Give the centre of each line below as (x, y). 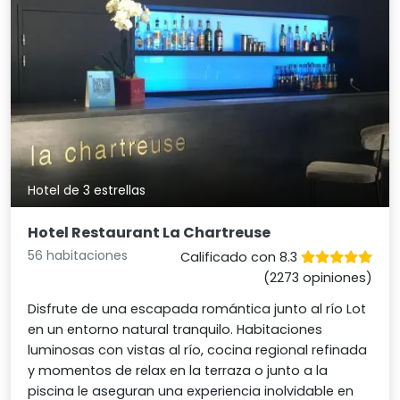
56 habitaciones (78, 256)
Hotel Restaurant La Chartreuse (150, 233)
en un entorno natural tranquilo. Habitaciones (175, 330)
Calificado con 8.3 (240, 258)
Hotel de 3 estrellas (87, 191)
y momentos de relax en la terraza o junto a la (178, 371)
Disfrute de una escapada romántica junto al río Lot (197, 309)
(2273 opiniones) (317, 278)
